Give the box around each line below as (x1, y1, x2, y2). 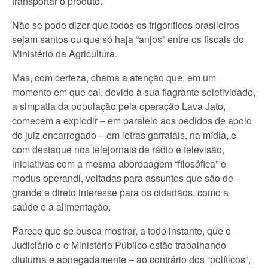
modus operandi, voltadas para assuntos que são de (12, 171, 233, 185)
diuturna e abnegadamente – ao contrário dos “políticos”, (12, 252, 251, 266)
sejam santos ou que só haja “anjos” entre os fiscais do (12, 32, 244, 46)
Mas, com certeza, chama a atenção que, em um (12, 71, 216, 84)
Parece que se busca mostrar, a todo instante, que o (12, 224, 231, 237)
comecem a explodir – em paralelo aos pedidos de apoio (12, 114, 252, 127)
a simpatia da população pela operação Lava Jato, (12, 99, 226, 113)
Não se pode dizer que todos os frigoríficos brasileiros (12, 18, 239, 32)
